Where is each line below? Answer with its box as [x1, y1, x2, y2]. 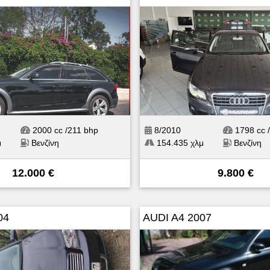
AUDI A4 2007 [142, 211, 212, 224]
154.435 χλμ [154, 137, 204, 148]
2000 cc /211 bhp [30, 125, 98, 135]
